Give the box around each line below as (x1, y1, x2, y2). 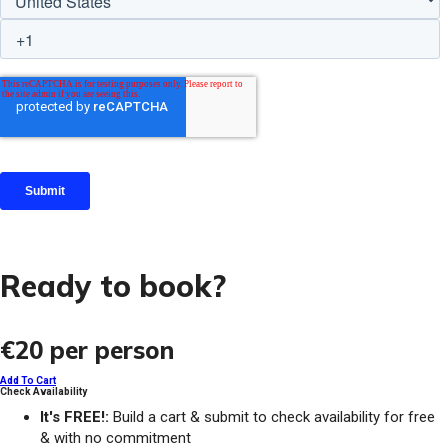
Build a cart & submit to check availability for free (109, 408, 435, 426)
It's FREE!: (40, 408, 109, 426)
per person (50, 335, 174, 365)
